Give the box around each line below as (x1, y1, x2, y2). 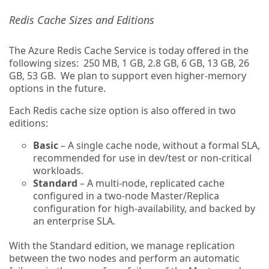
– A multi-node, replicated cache (77, 177, 225, 190)
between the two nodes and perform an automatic (9, 252, 240, 265)
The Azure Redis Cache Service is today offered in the (9, 44, 249, 57)
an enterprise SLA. (33, 214, 115, 228)
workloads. (33, 164, 83, 177)
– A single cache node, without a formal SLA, (58, 139, 260, 152)
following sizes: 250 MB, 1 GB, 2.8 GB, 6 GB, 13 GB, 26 (9, 56, 249, 70)
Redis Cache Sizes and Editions (9, 13, 154, 27)
